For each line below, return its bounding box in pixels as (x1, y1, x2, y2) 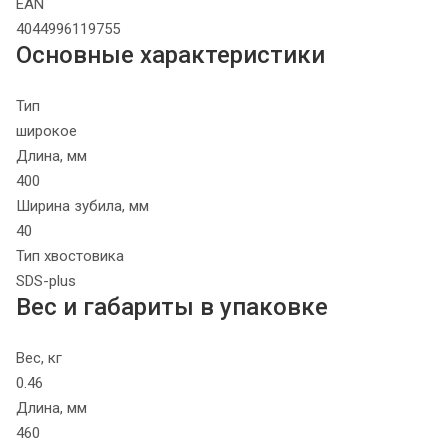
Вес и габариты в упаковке (16, 293, 328, 322)
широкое (16, 122, 77, 141)
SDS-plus (16, 272, 76, 291)
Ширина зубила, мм (16, 197, 149, 216)
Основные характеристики (16, 41, 325, 70)
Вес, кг (16, 349, 62, 368)
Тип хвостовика (16, 247, 124, 266)
